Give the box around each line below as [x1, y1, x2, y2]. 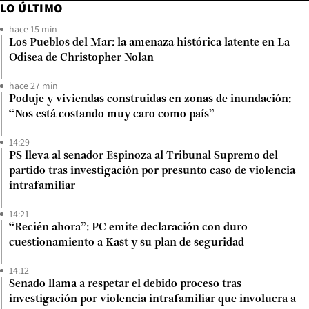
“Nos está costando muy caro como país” [9, 109, 215, 121]
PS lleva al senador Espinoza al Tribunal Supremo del [9, 150, 278, 162]
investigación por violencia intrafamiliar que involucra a [9, 294, 296, 306]
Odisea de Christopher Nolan [9, 52, 154, 64]
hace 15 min [9, 23, 57, 36]
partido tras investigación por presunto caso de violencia [9, 166, 295, 177]
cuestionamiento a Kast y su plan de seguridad [9, 237, 244, 249]
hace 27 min [9, 79, 58, 92]
